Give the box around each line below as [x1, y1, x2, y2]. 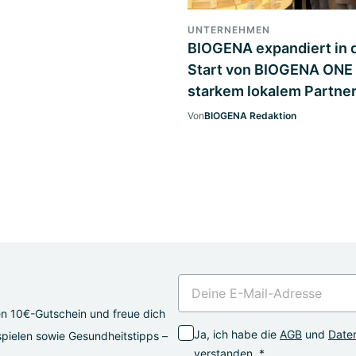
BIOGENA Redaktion [204, 109, 296, 122]
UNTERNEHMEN [188, 23, 270, 36]
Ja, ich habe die [194, 327, 280, 341]
